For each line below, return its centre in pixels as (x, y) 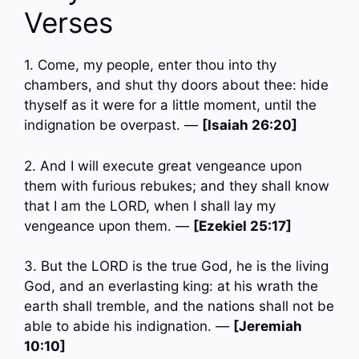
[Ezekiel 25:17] (242, 226)
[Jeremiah (268, 327)
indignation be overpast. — (113, 125)
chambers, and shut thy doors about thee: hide (176, 85)
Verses (69, 23)
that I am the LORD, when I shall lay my (150, 206)
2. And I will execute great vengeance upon (163, 165)
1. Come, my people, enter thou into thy (150, 65)
